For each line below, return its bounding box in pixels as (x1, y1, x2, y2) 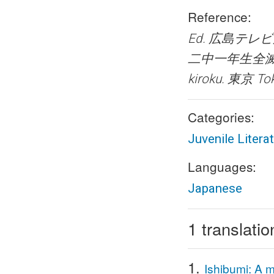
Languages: (188, 157, 256, 176)
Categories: (188, 108, 254, 126)
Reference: (188, 7, 251, 26)
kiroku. (188, 72, 228, 86)
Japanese (188, 181, 242, 196)
